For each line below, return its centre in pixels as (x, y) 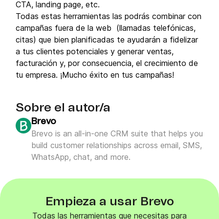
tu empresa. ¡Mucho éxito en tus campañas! (95, 75)
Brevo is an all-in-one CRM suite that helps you (117, 133)
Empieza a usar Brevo (109, 202)
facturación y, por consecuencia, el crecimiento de (107, 63)
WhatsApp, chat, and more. (81, 157)
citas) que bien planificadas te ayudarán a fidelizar (107, 40)
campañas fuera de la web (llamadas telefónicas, (106, 28)
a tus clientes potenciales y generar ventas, (95, 51)
